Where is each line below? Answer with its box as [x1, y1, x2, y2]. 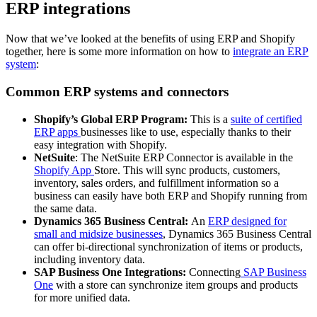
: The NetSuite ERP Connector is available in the [75, 151, 293, 163]
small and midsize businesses [34, 227, 163, 240]
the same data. [34, 202, 97, 214]
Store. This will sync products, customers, [94, 163, 280, 176]
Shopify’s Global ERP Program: [34, 113, 190, 125]
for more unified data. [34, 291, 130, 304]
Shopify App [34, 163, 94, 176]
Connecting [189, 265, 241, 278]
